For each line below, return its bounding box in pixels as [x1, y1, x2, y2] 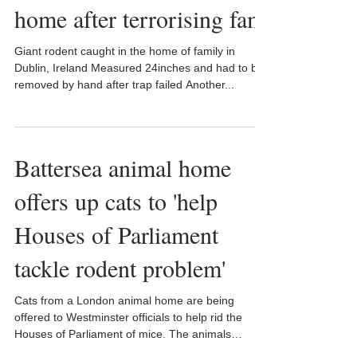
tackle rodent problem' [14, 252, 226, 284]
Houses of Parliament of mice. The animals [14, 328, 231, 340]
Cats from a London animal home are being [14, 294, 234, 307]
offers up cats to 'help [14, 185, 218, 217]
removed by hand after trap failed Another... [14, 78, 234, 91]
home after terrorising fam [14, 2, 265, 34]
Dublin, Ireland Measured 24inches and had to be [14, 61, 264, 74]
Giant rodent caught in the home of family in [14, 45, 235, 57]
